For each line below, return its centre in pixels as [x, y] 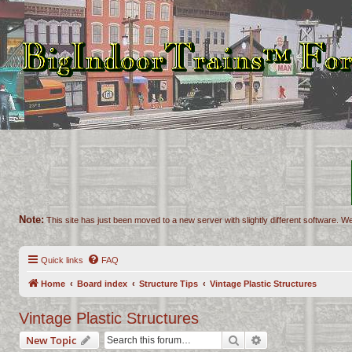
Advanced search [304, 339]
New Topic [51, 340]
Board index [102, 284]
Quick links [62, 260]
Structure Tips [169, 284]
